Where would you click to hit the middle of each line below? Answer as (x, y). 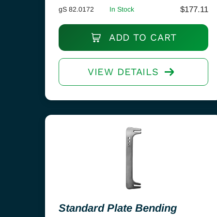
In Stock (122, 9)
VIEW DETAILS (123, 72)
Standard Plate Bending (118, 208)
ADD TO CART (141, 37)
